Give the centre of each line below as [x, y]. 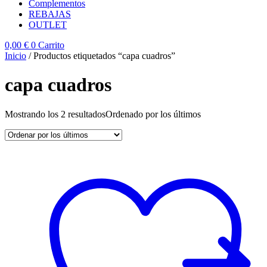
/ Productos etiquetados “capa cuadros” [101, 55]
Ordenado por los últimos [153, 114]
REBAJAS [50, 14]
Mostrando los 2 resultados [55, 114]
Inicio [15, 55]
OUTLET [48, 24]
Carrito [51, 45]
